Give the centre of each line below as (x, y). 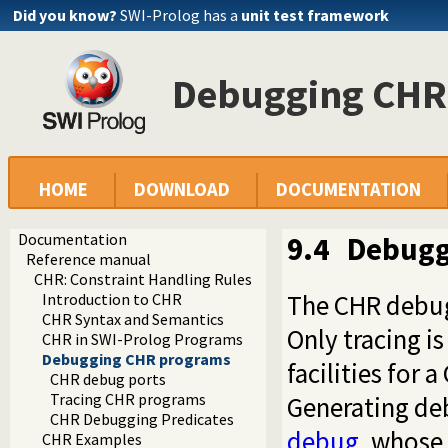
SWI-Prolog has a (180, 15)
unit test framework (315, 15)
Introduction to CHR (112, 299)
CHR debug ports (108, 379)
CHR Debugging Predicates (142, 419)
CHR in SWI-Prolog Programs (142, 339)
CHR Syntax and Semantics (133, 319)
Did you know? (65, 15)
